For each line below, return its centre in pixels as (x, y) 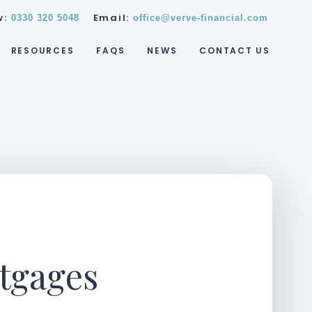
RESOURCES (42, 50)
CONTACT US (235, 50)
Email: (113, 18)
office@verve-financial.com (200, 18)
